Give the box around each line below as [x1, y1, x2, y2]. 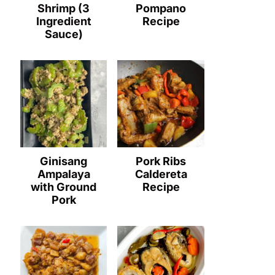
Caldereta [134, 167, 187, 180]
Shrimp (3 [37, 1, 90, 15]
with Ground [31, 180, 97, 193]
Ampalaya [37, 167, 90, 180]
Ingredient [36, 14, 91, 28]
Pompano [136, 1, 187, 15]
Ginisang [40, 154, 88, 168]
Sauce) [44, 27, 83, 41]
